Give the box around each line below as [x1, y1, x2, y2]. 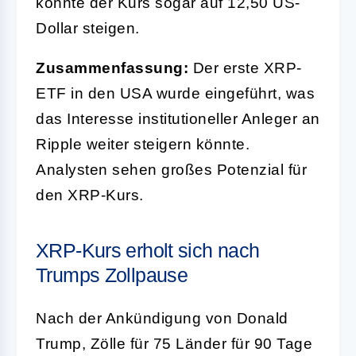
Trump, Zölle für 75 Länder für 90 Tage [36, 335, 312, 352]
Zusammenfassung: [36, 59, 188, 76]
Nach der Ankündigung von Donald [36, 309, 288, 327]
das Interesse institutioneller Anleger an [36, 110, 320, 127]
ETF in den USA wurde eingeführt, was [36, 84, 315, 102]
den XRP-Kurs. [36, 186, 144, 203]
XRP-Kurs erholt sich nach [36, 238, 260, 261]
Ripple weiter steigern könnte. [36, 135, 250, 153]
